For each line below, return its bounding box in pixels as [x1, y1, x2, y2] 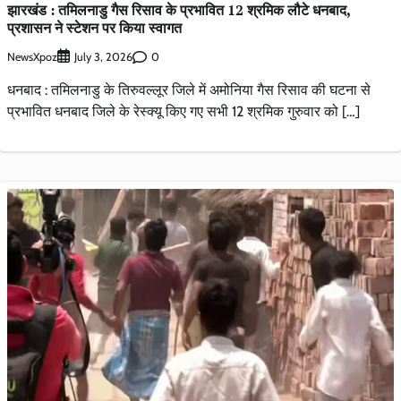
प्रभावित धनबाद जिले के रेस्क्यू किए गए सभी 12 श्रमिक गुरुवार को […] [7, 103, 360, 121]
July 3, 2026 [74, 50, 132, 64]
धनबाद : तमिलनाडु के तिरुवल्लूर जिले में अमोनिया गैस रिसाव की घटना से [7, 81, 371, 99]
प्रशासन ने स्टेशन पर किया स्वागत [7, 18, 182, 38]
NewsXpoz [7, 49, 57, 64]
